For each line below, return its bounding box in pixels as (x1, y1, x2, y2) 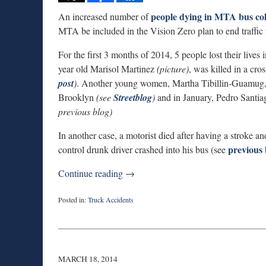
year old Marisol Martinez (58, 62, 157, 75)
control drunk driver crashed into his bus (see (58, 143, 228, 156)
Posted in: (58, 194, 86, 204)
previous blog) (58, 105, 112, 118)
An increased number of (58, 10, 151, 23)
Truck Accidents (88, 194, 134, 204)
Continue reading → (58, 167, 135, 180)
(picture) (157, 62, 189, 75)
